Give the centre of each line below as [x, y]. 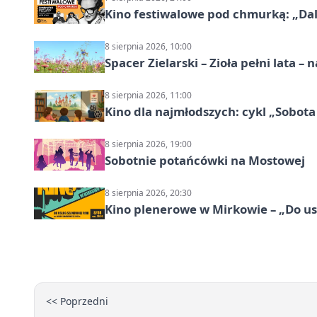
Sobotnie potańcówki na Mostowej [205, 161]
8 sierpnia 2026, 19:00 [148, 144]
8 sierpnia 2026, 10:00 [148, 47]
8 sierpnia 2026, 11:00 [148, 96]
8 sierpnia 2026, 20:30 [148, 193]
